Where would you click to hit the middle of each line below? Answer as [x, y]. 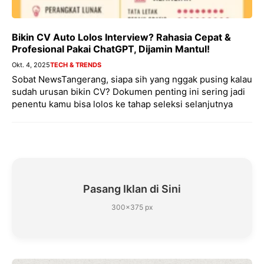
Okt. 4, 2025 [31, 65]
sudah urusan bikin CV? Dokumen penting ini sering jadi [128, 92]
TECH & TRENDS [76, 65]
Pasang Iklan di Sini [132, 189]
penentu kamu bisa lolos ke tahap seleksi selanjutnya [122, 104]
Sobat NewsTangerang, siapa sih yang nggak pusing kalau [132, 80]
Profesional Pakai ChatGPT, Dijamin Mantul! [111, 49]
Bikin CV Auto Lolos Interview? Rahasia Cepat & [121, 37]
